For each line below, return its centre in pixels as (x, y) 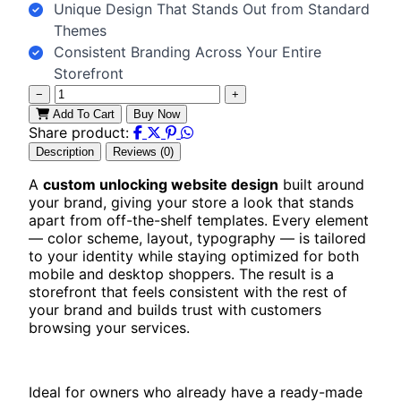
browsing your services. (109, 327)
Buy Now (157, 114)
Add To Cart (84, 114)
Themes (80, 30)
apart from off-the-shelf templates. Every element (199, 220)
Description (65, 151)
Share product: (79, 132)
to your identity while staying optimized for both (194, 256)
